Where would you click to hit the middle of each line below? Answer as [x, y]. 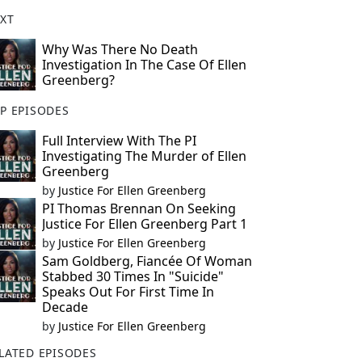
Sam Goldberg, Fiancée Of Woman [147, 261]
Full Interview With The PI [119, 141]
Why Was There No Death [120, 49]
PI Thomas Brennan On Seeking [139, 208]
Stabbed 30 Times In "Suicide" [133, 276]
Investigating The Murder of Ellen [144, 156]
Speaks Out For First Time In [128, 292]
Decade [65, 307]
